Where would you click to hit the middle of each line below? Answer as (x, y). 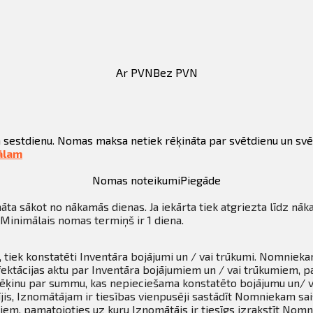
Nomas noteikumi (136, 180)
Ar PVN (134, 72)
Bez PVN (175, 72)
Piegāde (201, 180)
